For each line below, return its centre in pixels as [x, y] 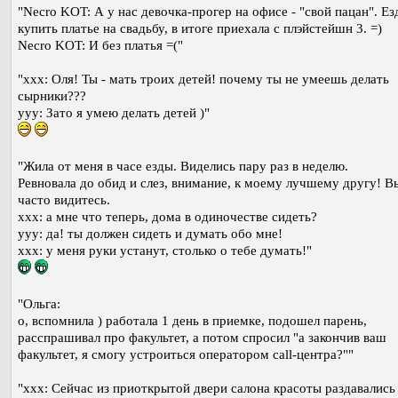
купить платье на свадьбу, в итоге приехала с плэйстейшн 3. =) [200, 28]
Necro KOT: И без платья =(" [100, 45]
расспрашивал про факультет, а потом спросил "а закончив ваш [202, 337]
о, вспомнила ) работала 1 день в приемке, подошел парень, [192, 320]
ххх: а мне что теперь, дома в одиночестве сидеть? [167, 216]
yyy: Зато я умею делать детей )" [114, 112]
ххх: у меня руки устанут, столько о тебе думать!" [165, 250]
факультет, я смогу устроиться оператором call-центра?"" [186, 354]
